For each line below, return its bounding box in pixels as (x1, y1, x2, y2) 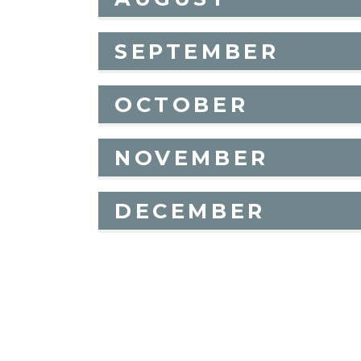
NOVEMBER (114, 144, 269, 170)
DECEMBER (114, 197, 266, 223)
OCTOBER (114, 91, 249, 117)
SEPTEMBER (114, 38, 280, 64)
